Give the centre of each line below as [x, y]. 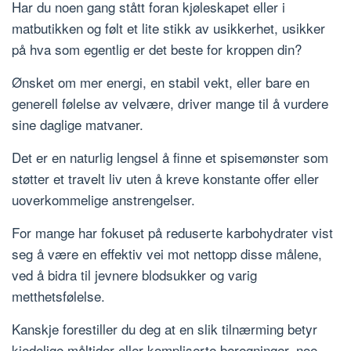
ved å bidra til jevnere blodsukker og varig [134, 274]
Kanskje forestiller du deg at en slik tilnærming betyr [165, 328]
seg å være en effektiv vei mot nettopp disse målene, [167, 253]
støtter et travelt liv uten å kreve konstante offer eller [165, 178]
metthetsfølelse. [58, 295]
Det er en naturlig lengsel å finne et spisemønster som [170, 157]
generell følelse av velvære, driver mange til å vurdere [170, 103]
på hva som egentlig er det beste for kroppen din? [157, 49]
